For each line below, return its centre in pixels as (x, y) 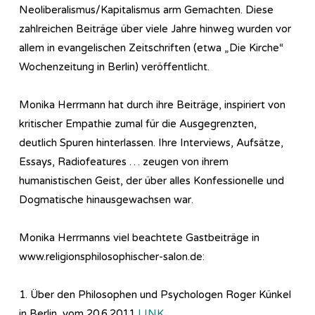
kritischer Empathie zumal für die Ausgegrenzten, (138, 123)
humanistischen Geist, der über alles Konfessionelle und (152, 180)
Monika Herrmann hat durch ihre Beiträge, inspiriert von (152, 104)
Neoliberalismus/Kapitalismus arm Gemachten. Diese (146, 9)
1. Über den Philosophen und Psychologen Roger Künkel (155, 294)
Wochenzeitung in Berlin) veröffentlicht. (114, 66)
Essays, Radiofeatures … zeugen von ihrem (124, 161)
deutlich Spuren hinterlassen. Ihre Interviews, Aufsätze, (151, 142)
